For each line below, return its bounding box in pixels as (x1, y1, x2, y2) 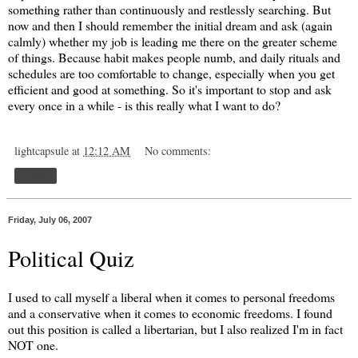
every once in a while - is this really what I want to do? (8, 96, 280, 113)
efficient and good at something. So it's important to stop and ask (8, 80, 332, 97)
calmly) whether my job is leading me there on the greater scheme (8, 32, 337, 50)
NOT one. (8, 336, 58, 353)
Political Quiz (8, 242, 134, 273)
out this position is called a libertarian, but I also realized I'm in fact (8, 320, 343, 337)
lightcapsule (14, 142, 69, 158)
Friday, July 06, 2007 (8, 214, 92, 225)
